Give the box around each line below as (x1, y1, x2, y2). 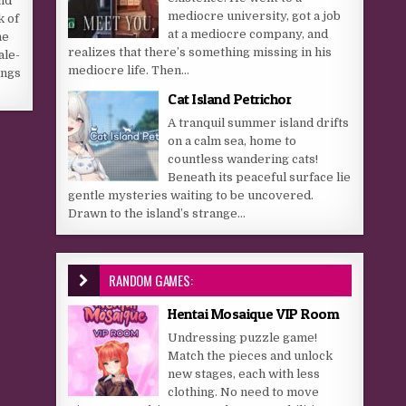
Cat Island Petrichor (168, 90, 292, 108)
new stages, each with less (168, 367, 321, 381)
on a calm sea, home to (168, 134, 297, 148)
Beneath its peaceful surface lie (168, 170, 352, 184)
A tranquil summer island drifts (168, 116, 350, 130)
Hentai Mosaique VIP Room (168, 304, 340, 323)
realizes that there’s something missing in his (68, 45, 333, 59)
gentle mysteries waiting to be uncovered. (68, 188, 314, 202)
